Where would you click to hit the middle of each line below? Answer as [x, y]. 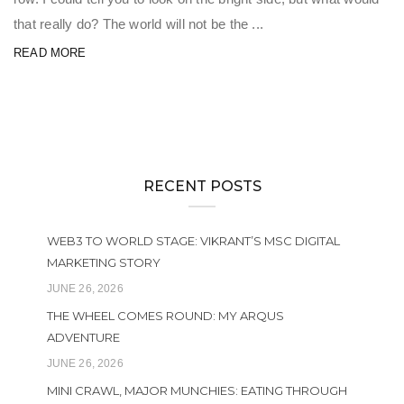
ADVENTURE [83, 337]
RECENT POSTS [202, 186]
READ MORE [50, 53]
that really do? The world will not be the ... [139, 24]
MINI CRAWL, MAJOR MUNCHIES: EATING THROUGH [197, 390]
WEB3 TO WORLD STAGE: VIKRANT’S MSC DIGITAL [193, 241]
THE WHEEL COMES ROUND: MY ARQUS [165, 316]
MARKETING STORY [103, 262]
